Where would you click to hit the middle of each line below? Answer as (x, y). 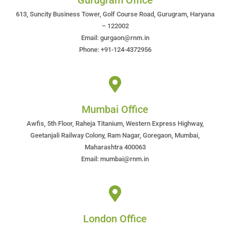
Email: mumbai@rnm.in (115, 159)
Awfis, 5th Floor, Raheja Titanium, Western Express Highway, (115, 123)
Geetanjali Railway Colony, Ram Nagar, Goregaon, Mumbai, (115, 135)
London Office (115, 219)
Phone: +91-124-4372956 (115, 50)
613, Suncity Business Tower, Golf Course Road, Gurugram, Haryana (115, 14)
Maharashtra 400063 (115, 147)
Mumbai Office (115, 109)
